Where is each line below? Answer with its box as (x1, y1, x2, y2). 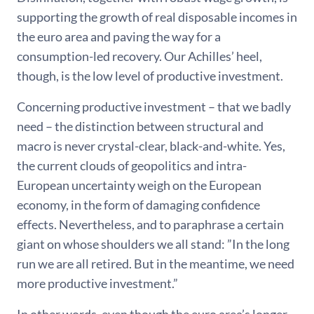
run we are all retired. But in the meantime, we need (17, 256, 294, 271)
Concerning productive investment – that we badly (17, 99, 291, 114)
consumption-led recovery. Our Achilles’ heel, (17, 48, 262, 64)
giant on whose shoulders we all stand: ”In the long (17, 236, 289, 252)
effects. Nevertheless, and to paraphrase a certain (17, 217, 284, 232)
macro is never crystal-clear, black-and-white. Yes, (17, 138, 285, 153)
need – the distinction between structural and (17, 118, 264, 134)
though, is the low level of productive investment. (17, 68, 283, 83)
